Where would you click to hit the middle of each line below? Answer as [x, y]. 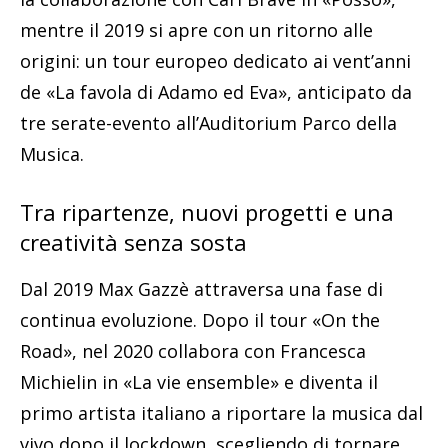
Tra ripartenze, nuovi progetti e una [207, 212]
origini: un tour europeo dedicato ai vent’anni [215, 61]
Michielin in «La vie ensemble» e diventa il [199, 382]
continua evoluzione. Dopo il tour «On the [200, 320]
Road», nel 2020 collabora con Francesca [193, 351]
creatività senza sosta [133, 242]
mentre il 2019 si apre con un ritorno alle [196, 30]
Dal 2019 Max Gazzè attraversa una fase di [201, 289]
